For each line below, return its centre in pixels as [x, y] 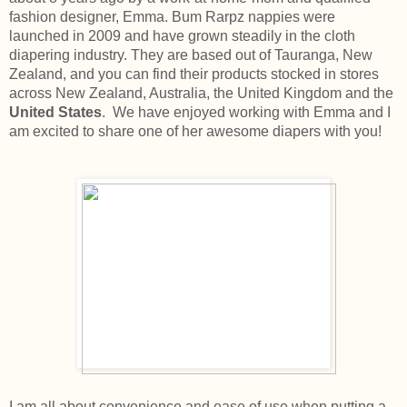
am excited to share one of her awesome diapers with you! [195, 131]
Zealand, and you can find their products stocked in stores [194, 74]
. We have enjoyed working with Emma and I [246, 112]
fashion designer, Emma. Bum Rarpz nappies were [172, 16]
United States [55, 112]
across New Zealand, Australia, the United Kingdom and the [201, 93]
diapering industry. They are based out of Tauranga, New [191, 55]
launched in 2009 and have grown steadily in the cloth [182, 35]
